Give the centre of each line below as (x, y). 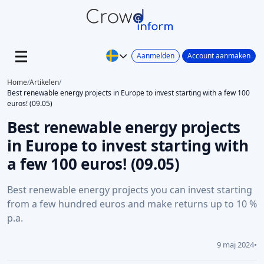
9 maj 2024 (235, 245)
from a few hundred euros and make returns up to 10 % (132, 204)
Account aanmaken (219, 55)
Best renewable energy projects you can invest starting (130, 190)
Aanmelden (156, 55)
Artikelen (44, 82)
